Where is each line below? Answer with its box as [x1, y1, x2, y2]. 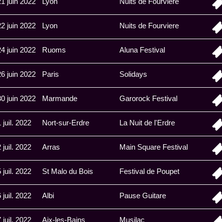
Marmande [42, 94, 77, 103]
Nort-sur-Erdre [42, 118, 89, 127]
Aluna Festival [119, 46, 165, 54]
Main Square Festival [119, 143, 188, 151]
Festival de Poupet [119, 167, 179, 175]
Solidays [119, 70, 147, 78]
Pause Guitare [119, 191, 166, 200]
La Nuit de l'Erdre [119, 118, 175, 127]
